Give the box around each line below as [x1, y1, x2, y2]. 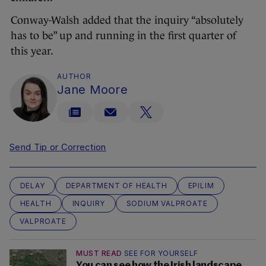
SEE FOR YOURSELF [123, 249, 198, 258]
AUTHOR [57, 72, 91, 81]
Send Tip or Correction [9, 141, 106, 153]
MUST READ [76, 249, 122, 258]
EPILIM [188, 181, 214, 191]
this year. [11, 45, 56, 58]
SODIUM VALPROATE [126, 199, 208, 208]
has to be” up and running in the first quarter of [11, 30, 236, 42]
